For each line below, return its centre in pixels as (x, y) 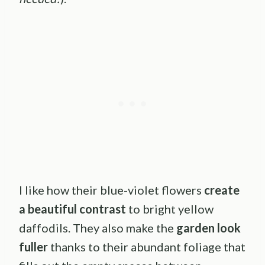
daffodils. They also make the (98, 228)
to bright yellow (170, 209)
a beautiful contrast (72, 209)
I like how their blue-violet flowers (112, 190)
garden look (209, 228)
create (222, 190)
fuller (33, 247)
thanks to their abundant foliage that (147, 247)
